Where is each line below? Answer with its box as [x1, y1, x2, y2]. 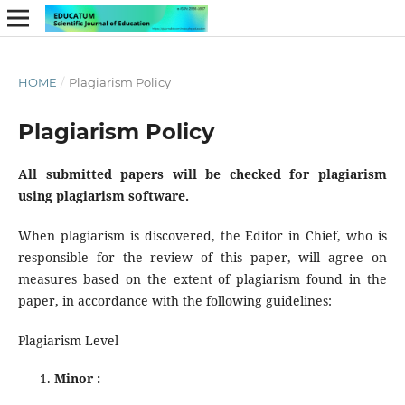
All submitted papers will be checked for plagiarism [17, 165, 388, 183]
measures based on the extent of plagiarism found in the [17, 270, 388, 287]
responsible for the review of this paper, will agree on [17, 249, 388, 266]
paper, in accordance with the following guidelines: [17, 292, 332, 309]
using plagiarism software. [17, 186, 189, 204]
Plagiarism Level [17, 332, 118, 350]
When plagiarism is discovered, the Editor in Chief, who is [17, 227, 388, 244]
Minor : [53, 370, 100, 388]
